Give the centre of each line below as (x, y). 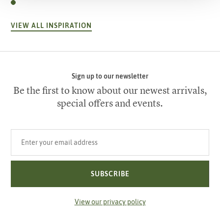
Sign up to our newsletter (110, 76)
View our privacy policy (110, 202)
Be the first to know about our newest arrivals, (110, 90)
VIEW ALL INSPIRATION (52, 26)
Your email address (40, 134)
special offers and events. (110, 103)
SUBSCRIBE (110, 174)
